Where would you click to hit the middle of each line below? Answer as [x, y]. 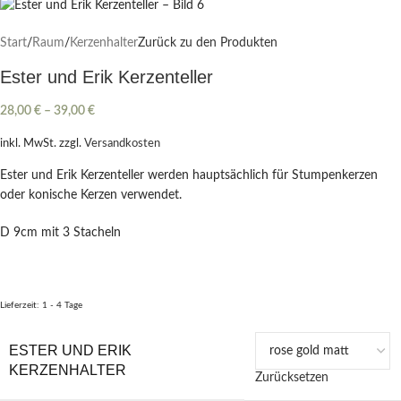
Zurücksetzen [292, 378]
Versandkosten [122, 144]
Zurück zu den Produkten [208, 43]
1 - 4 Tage [62, 306]
